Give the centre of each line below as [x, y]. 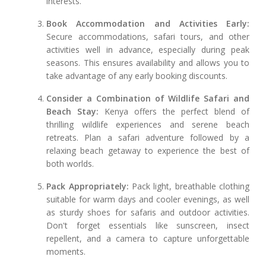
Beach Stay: [73, 112]
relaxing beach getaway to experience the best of [148, 151]
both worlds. [70, 164]
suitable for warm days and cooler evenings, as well [148, 199]
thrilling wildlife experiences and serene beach [148, 125]
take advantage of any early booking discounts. [137, 76]
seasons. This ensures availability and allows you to [148, 63]
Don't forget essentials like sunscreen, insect [148, 226]
